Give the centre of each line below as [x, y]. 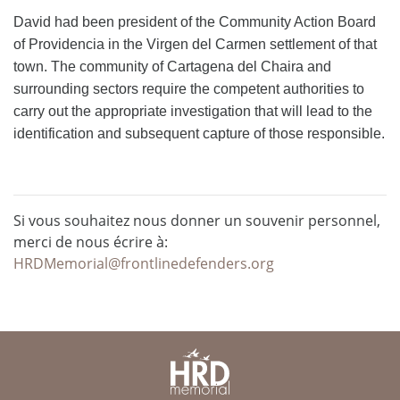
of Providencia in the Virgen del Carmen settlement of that [195, 44]
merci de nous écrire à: [91, 242]
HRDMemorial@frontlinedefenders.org [144, 263]
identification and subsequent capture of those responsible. [199, 133]
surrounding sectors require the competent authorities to [189, 88]
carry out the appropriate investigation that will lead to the [193, 111]
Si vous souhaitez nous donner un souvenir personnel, [197, 220]
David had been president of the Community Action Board [195, 21]
